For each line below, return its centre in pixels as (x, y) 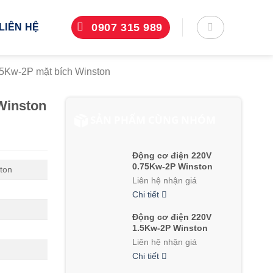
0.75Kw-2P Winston (172, 166)
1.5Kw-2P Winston (170, 228)
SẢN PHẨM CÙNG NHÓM (153, 120)
